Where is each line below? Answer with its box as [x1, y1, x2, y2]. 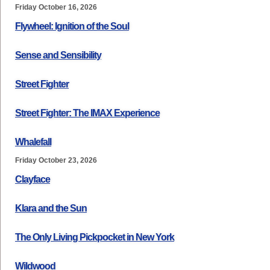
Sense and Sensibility [15, 50, 101, 60]
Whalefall [15, 137, 51, 147]
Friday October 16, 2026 [15, 3, 97, 11]
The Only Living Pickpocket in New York [15, 232, 174, 242]
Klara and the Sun [15, 203, 87, 213]
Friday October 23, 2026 [15, 156, 97, 165]
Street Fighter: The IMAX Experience [15, 108, 160, 118]
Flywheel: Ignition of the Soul [15, 21, 129, 31]
